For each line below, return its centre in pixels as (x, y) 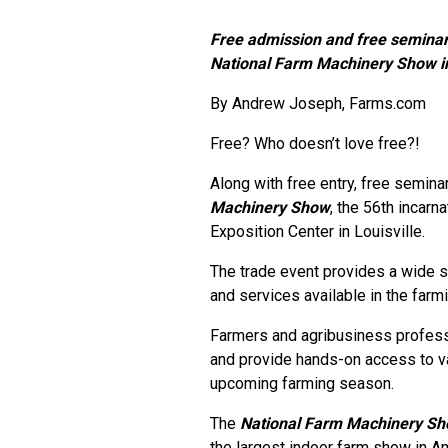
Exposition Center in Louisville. (317, 231)
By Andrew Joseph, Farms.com (318, 103)
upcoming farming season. (302, 383)
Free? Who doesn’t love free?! (315, 143)
